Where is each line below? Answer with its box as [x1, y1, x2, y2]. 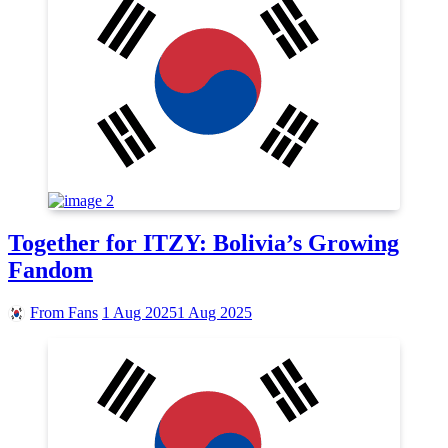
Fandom [8, 256, 93, 283]
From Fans [30, 303, 98, 321]
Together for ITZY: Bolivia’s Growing [8, 229, 399, 256]
